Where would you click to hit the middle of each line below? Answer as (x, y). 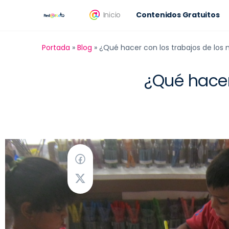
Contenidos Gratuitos (178, 15)
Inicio (112, 15)
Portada (56, 48)
